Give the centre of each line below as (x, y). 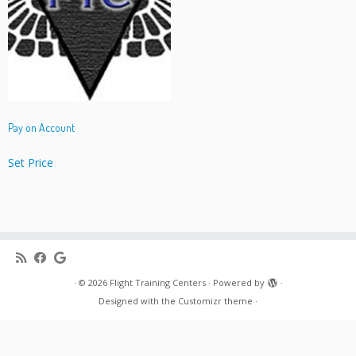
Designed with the (138, 301)
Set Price (31, 163)
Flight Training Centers (157, 283)
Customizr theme (215, 301)
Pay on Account (41, 128)
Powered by (238, 283)
